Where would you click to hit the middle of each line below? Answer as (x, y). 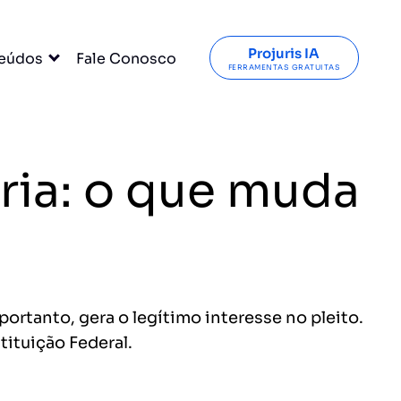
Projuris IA (284, 53)
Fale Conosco (126, 59)
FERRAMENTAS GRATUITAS (284, 67)
